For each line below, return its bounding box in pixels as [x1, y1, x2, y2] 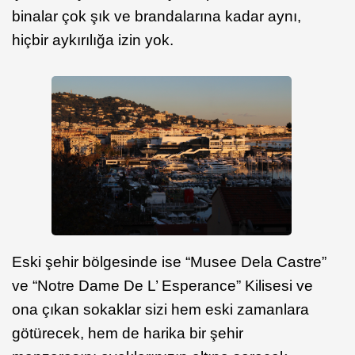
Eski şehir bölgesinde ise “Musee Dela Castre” [12, 254, 326, 271]
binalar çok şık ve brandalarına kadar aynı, [12, 7, 301, 25]
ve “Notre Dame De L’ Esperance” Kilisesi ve [12, 277, 313, 295]
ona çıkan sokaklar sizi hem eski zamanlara [12, 301, 309, 319]
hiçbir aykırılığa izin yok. [12, 31, 174, 48]
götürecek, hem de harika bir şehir [12, 325, 243, 342]
